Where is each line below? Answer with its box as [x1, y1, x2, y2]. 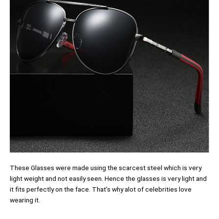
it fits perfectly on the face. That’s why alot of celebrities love [10, 185, 192, 193]
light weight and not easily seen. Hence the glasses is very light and [10, 174, 207, 182]
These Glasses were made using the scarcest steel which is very [10, 163, 201, 172]
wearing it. [10, 196, 40, 204]
